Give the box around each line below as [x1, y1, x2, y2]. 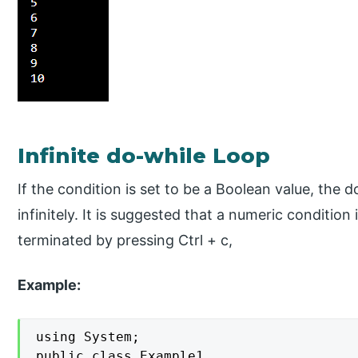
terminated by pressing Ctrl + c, [18, 231, 233, 249]
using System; [36, 329, 141, 345]
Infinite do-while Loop [18, 142, 271, 169]
